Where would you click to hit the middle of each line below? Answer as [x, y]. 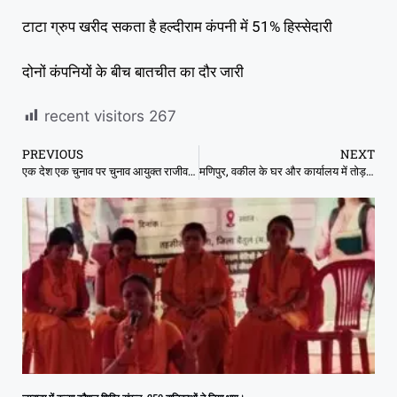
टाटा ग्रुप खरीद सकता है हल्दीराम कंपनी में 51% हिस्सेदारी [177, 27]
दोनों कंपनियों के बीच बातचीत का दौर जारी [133, 71]
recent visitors [94, 116]
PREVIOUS [53, 154]
